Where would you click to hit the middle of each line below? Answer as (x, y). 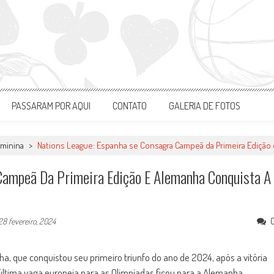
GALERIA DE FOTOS (205, 106)
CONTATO (130, 106)
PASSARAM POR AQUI (51, 106)
